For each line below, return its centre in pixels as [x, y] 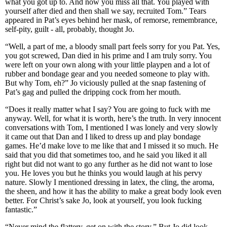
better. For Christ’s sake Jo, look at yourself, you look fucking [103, 200]
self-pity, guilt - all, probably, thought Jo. [71, 29]
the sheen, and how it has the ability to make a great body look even [113, 191]
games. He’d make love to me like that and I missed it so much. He [112, 146]
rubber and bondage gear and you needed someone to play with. [107, 74]
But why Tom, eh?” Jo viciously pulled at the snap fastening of [105, 83]
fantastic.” [22, 210]
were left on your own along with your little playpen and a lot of [107, 65]
